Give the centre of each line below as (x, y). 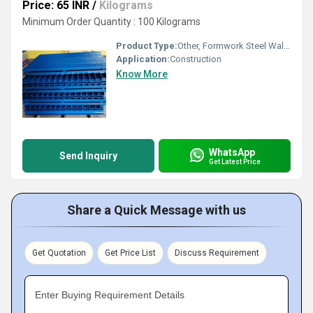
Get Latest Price (235, 161)
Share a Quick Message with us (156, 210)
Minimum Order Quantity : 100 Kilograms (111, 22)
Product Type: (147, 46)
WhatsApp (232, 152)
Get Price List (130, 253)
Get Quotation (59, 253)
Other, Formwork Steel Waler (231, 46)
